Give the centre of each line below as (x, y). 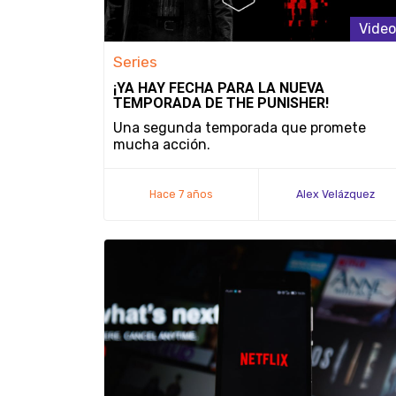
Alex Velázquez (335, 194)
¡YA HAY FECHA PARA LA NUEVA (219, 88)
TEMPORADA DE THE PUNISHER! (221, 103)
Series (135, 62)
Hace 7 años (181, 194)
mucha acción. (162, 145)
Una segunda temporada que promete (240, 128)
